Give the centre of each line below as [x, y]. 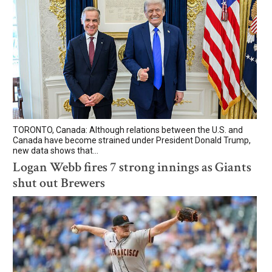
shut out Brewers [59, 183]
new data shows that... [56, 150]
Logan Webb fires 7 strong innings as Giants [132, 167]
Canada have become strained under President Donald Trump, [132, 140]
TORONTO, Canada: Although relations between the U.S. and [128, 130]
